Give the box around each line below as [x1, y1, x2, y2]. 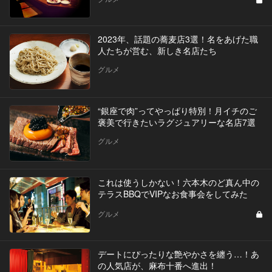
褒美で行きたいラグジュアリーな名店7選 [97, 116, 256, 129]
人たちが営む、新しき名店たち [97, 44, 217, 57]
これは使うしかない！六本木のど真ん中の [97, 176, 259, 189]
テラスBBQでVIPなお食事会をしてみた [97, 188, 248, 200]
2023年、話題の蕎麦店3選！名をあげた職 [97, 33, 258, 46]
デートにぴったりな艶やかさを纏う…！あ [97, 248, 259, 260]
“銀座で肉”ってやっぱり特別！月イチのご [97, 104, 257, 117]
